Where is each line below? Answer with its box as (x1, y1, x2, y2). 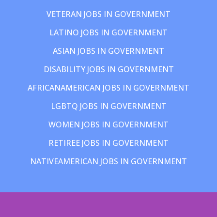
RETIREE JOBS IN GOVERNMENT (48, 138, 169, 149)
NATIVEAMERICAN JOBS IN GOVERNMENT (30, 156, 187, 167)
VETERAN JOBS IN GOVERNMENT (46, 9, 170, 20)
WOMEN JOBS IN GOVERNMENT (48, 119, 169, 130)
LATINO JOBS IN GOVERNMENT (49, 27, 168, 38)
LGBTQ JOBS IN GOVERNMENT (50, 101, 167, 112)
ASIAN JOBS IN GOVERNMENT (53, 46, 164, 57)
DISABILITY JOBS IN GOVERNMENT (43, 64, 174, 75)
